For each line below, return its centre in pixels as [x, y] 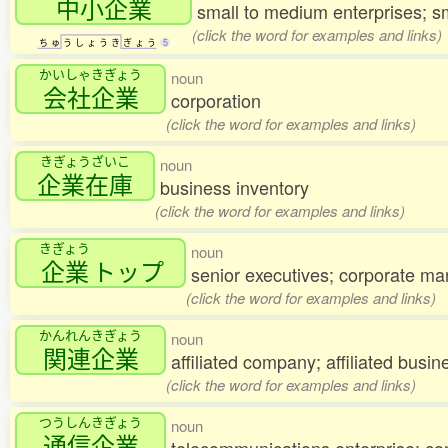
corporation [216, 100]
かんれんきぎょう [90, 335]
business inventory [234, 187]
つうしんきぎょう [90, 422]
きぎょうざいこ [85, 161]
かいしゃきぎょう [90, 74]
